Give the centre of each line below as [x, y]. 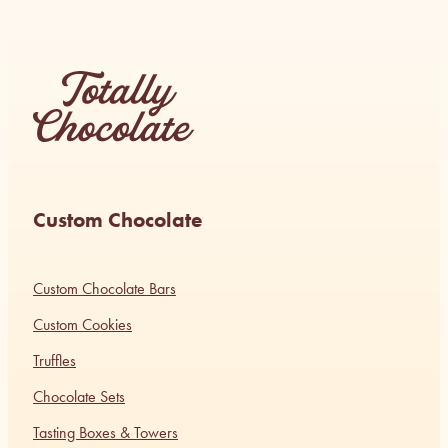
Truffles [54, 361]
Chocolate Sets [79, 397]
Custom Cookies [82, 325]
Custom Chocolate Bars [104, 289]
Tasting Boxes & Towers [105, 433]
